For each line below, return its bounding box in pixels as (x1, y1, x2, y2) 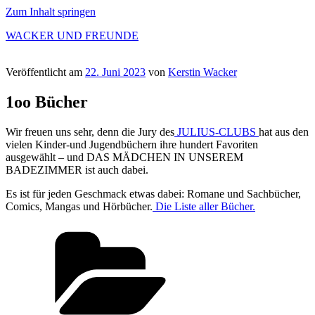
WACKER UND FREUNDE (6, 30, 139, 41)
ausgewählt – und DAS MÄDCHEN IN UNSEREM (6, 150, 243, 163)
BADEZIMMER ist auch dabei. (6, 163, 148, 176)
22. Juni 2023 (85, 66, 146, 78)
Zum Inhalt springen (6, 6, 96, 18)
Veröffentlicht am (6, 66, 82, 78)
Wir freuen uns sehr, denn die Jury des (6, 125, 174, 138)
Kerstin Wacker (168, 66, 237, 78)
